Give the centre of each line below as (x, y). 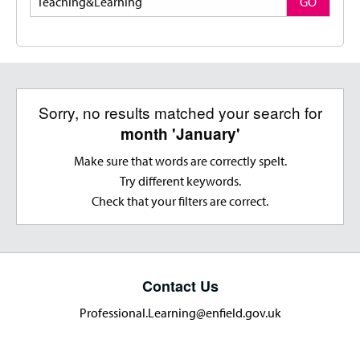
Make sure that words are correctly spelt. (180, 161)
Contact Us (180, 286)
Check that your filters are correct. (180, 201)
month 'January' (180, 134)
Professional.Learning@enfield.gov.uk (180, 313)
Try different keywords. (180, 181)
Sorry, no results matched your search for (180, 112)
